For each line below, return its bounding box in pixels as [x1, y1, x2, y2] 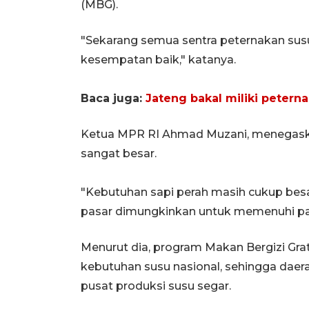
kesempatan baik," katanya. [81, 52, 236, 66]
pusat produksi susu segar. [81, 279, 231, 292]
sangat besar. [81, 146, 157, 160]
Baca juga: [81, 91, 146, 105]
